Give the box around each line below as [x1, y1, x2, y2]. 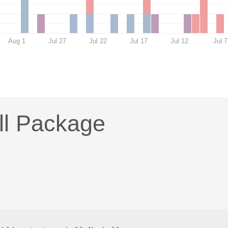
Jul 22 [89, 37, 107, 45]
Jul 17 [130, 37, 148, 45]
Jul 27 [48, 37, 67, 45]
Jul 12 [170, 37, 189, 45]
